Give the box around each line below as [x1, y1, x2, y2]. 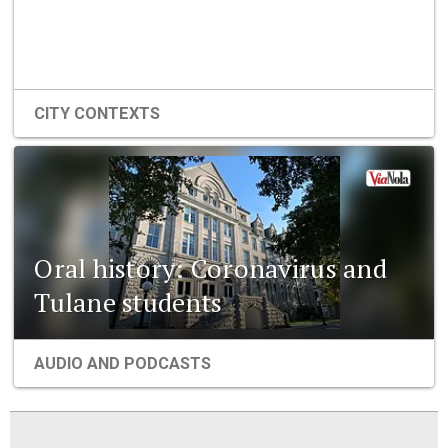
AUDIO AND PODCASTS [34, 353, 212, 373]
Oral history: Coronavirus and [34, 250, 387, 285]
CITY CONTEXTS [34, 104, 161, 124]
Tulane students [34, 284, 223, 319]
